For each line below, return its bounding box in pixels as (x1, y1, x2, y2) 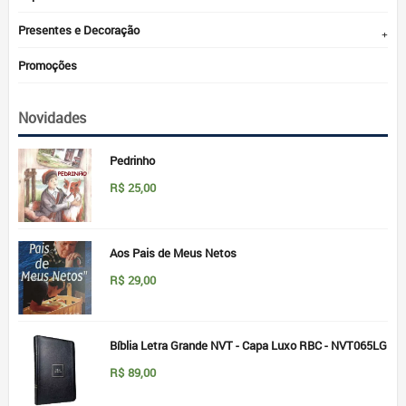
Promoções (18, 57, 77, 73)
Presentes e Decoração (18, 22, 140, 38)
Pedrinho (110, 152, 155, 169)
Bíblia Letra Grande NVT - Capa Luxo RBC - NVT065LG (110, 337, 387, 353)
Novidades (18, 108, 86, 128)
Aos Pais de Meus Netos (110, 245, 237, 261)
